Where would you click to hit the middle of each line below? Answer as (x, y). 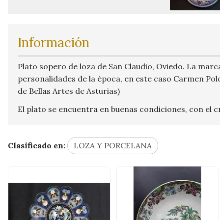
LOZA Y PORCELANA (113, 145)
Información (54, 42)
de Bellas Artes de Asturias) (69, 91)
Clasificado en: (37, 145)
